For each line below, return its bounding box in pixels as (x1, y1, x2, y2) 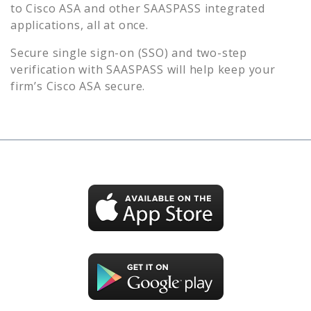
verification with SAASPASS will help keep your (10, 61, 276, 77)
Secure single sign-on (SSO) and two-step (10, 44, 247, 60)
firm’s (10, 78, 47, 94)
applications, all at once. (10, 17, 149, 33)
